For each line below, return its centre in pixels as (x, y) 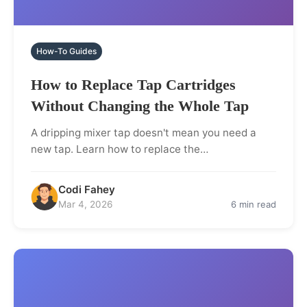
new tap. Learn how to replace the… (120, 149)
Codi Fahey (87, 189)
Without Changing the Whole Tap (140, 106)
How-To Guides (66, 51)
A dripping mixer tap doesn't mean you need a (144, 132)
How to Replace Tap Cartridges (133, 84)
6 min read (254, 204)
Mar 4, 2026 (85, 204)
